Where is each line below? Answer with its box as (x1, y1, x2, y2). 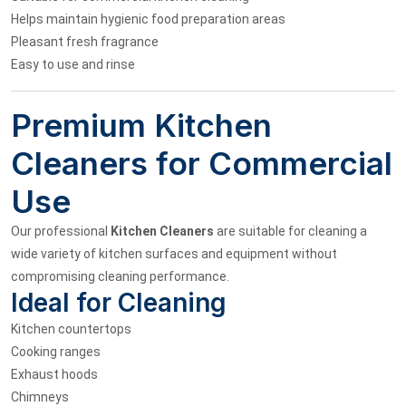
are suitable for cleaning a (214, 223, 367, 238)
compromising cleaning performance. (11, 268, 229, 284)
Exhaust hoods (11, 366, 98, 382)
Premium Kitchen (11, 105, 272, 144)
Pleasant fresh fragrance (11, 34, 159, 49)
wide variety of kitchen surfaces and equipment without (11, 246, 337, 261)
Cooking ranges (11, 343, 101, 359)
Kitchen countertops (11, 321, 131, 336)
